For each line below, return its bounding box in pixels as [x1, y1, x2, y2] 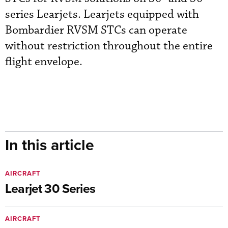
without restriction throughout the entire [5, 39, 213, 53]
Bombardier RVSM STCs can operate [5, 23, 187, 38]
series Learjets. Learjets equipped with [5, 7, 199, 22]
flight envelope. [5, 54, 82, 69]
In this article [5, 134, 94, 156]
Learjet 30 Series [5, 179, 95, 197]
